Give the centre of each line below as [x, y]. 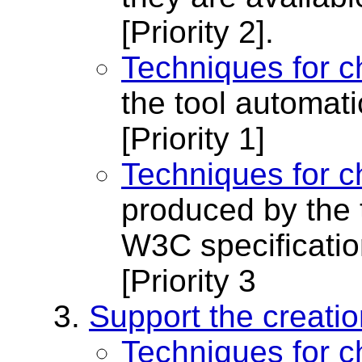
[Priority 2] [193, 32]
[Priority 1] [193, 139]
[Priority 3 [189, 281]
